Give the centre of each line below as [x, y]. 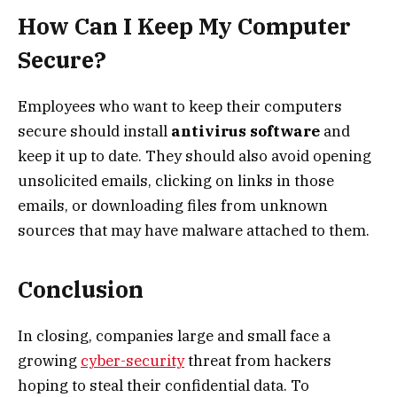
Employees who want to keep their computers [180, 106]
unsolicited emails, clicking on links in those [176, 180]
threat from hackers [258, 361]
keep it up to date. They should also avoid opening [195, 156]
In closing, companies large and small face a [174, 336]
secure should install [94, 131]
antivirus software [247, 131]
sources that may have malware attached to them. [194, 230]
